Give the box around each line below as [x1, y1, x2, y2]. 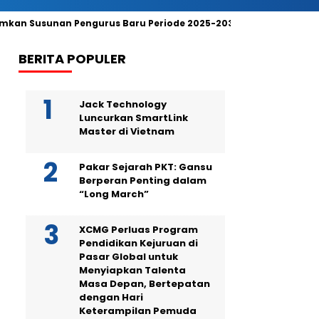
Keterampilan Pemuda [79, 304, 197, 318]
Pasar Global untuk [79, 250, 178, 263]
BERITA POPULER [19, 50, 126, 68]
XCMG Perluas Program [79, 223, 198, 236]
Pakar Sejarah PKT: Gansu [79, 160, 212, 174]
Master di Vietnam [79, 125, 174, 138]
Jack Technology [79, 98, 167, 111]
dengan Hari [79, 291, 143, 304]
